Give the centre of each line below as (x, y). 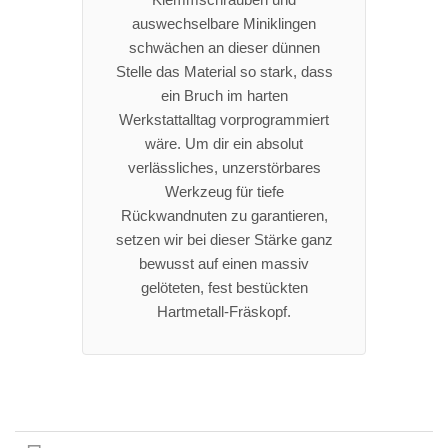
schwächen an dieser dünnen (224, 47)
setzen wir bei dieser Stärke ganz (224, 239)
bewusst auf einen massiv (224, 263)
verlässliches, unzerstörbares (224, 167)
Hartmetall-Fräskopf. (224, 311)
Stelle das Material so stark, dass (224, 71)
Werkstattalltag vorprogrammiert (224, 119)
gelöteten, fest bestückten (224, 287)
